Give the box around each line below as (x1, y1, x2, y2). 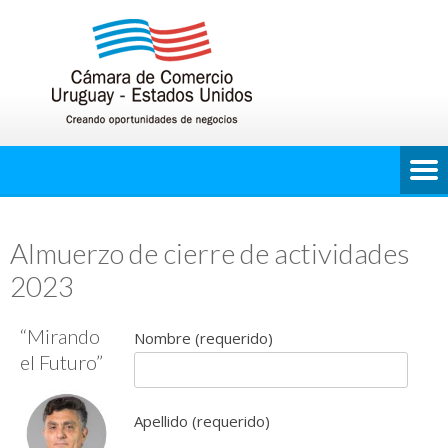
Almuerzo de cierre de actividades (10, 236, 410, 270)
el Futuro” (20, 350, 103, 374)
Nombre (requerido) (134, 328, 273, 348)
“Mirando (20, 324, 100, 348)
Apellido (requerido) (134, 411, 270, 431)
